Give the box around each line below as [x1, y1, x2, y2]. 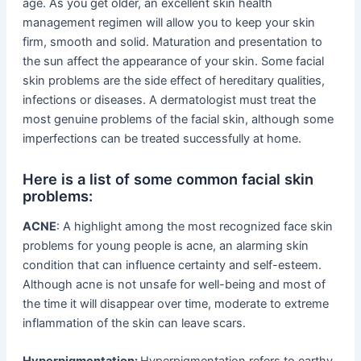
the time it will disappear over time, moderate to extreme [22, 297, 329, 312]
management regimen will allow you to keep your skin [22, 15, 315, 31]
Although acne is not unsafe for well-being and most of [22, 277, 326, 293]
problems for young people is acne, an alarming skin [22, 239, 309, 254]
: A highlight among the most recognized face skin [56, 219, 333, 234]
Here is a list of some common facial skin [22, 169, 313, 188]
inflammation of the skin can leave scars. [22, 316, 246, 331]
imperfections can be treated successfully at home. [22, 131, 301, 147]
